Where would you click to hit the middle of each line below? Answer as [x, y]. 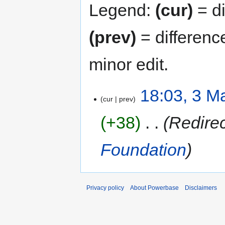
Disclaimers [201, 188]
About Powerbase [154, 188]
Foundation [144, 149]
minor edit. [129, 64]
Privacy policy [105, 188]
